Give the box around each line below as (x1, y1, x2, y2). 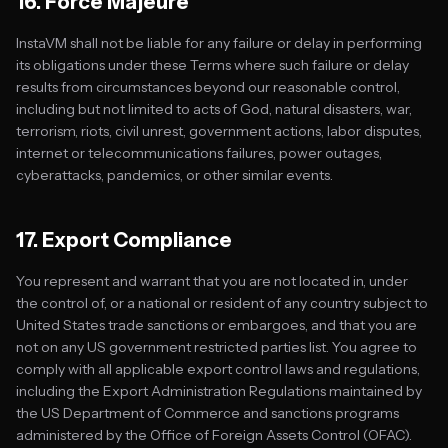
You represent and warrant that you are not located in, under (16, 272, 408, 290)
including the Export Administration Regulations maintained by (16, 382, 422, 400)
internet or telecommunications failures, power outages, (16, 144, 382, 162)
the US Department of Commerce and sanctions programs (16, 404, 399, 422)
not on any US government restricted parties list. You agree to (16, 338, 417, 356)
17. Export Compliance (16, 228, 232, 252)
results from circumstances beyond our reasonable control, (16, 78, 400, 96)
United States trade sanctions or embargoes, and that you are (16, 316, 417, 334)
